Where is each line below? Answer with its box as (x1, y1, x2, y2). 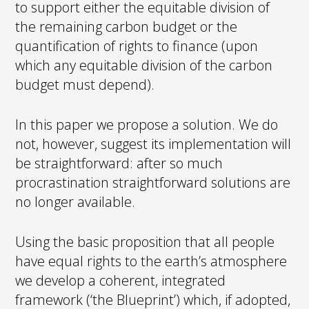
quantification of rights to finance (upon (15, 36, 259, 55)
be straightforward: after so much (15, 153, 223, 172)
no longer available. (15, 192, 136, 211)
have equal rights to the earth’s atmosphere (15, 251, 288, 270)
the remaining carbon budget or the (15, 17, 238, 36)
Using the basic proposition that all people (15, 232, 275, 251)
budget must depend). (15, 74, 155, 94)
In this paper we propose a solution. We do (15, 114, 279, 134)
